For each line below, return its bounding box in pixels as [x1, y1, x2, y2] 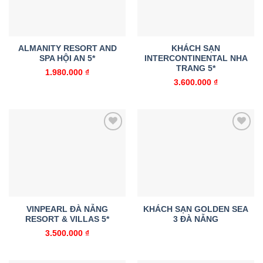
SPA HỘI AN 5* [39, 53, 95, 63]
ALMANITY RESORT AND [18, 43, 117, 53]
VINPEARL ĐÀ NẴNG [26, 204, 108, 214]
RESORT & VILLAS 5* [25, 214, 109, 224]
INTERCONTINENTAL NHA [144, 53, 248, 63]
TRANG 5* [176, 63, 215, 73]
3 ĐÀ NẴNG [173, 214, 218, 224]
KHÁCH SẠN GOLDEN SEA [143, 204, 248, 214]
